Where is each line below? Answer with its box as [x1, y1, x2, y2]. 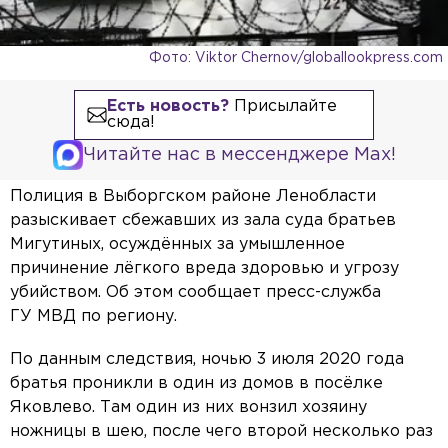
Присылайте [228, 99, 337, 115]
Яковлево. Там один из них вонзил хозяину [10, 400, 367, 416]
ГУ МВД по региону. [10, 309, 177, 325]
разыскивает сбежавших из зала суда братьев [10, 213, 396, 229]
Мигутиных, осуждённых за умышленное [10, 237, 345, 253]
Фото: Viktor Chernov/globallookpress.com [149, 52, 443, 65]
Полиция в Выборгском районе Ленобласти [10, 189, 376, 205]
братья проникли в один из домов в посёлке [10, 376, 383, 392]
